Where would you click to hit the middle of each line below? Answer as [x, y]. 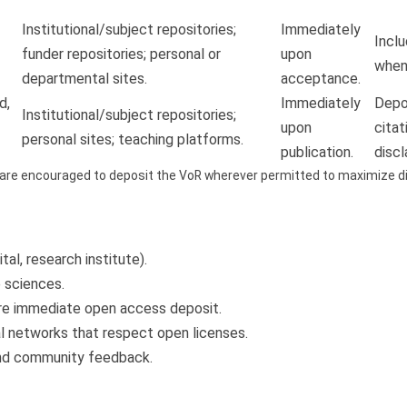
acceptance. [321, 79]
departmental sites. [84, 79]
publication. [317, 153]
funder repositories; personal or [121, 55]
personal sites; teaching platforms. [133, 140]
